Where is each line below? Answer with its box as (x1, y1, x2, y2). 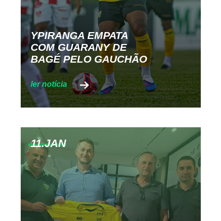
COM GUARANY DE (30, 41, 127, 53)
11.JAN (30, 137, 66, 149)
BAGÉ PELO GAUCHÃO (30, 53, 147, 65)
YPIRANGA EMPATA (30, 29, 128, 41)
